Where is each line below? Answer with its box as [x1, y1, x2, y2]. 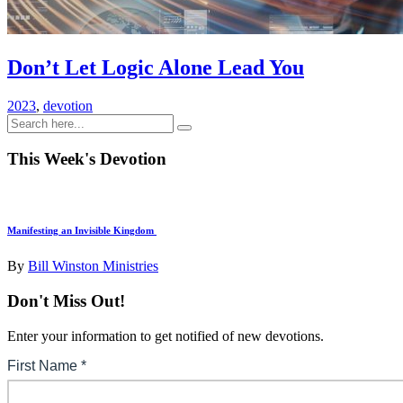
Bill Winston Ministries [28, 258, 158, 274]
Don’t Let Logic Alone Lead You [7, 55, 304, 79]
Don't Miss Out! [7, 291, 125, 310]
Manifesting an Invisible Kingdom [7, 225, 157, 237]
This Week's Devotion [7, 149, 166, 169]
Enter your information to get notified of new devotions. [7, 327, 324, 344]
